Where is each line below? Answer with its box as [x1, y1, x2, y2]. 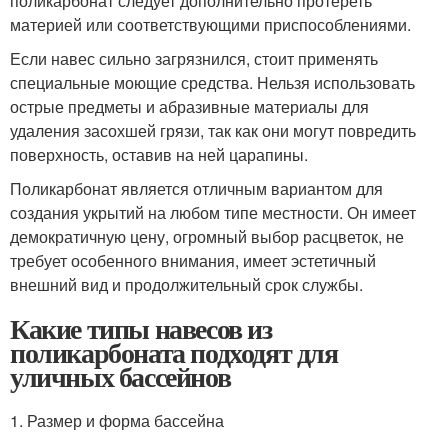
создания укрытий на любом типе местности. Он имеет [10, 200, 416, 224]
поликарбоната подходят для [10, 331, 338, 373]
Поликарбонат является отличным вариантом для [10, 176, 383, 200]
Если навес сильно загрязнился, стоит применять [10, 46, 378, 70]
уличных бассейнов [10, 355, 231, 397]
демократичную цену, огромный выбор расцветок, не [10, 224, 404, 248]
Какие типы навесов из [10, 307, 272, 349]
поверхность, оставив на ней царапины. [10, 142, 308, 166]
